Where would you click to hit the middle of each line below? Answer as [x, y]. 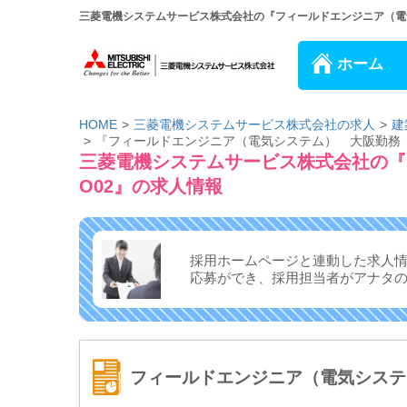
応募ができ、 [231, 277]
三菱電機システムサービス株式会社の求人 [254, 124]
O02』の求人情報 [151, 186]
